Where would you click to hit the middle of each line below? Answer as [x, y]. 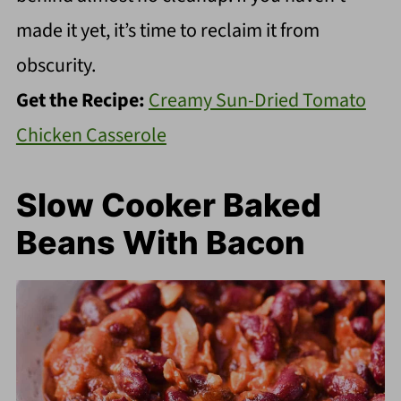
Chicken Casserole [91, 135]
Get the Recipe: [82, 100]
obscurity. [55, 65]
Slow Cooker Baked [168, 205]
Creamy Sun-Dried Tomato [257, 100]
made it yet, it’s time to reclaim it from [167, 30]
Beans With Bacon [160, 242]
